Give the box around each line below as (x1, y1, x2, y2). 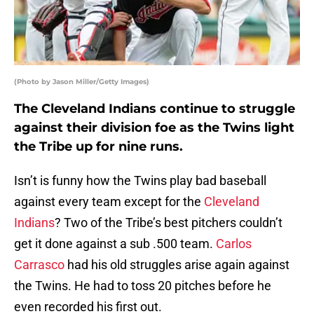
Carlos (216, 236, 252, 252)
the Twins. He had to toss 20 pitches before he (14, 278, 271, 294)
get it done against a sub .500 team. (14, 236, 216, 252)
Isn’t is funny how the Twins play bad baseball (14, 173, 266, 189)
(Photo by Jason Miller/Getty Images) (14, 77, 149, 87)
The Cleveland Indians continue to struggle (14, 101, 295, 117)
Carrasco (14, 257, 64, 273)
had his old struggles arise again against (64, 257, 289, 273)
